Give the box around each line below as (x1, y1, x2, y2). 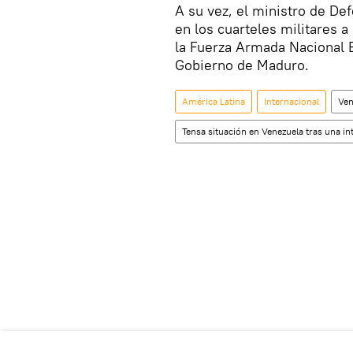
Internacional (264, 95, 319, 108)
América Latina (182, 95, 245, 108)
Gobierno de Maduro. (175, 56, 309, 75)
